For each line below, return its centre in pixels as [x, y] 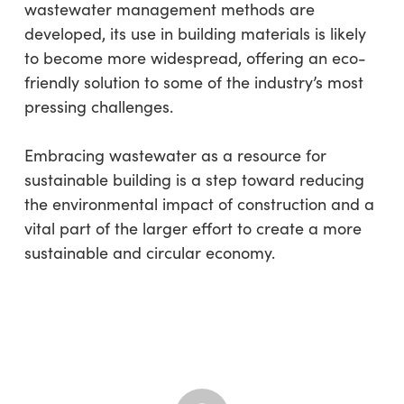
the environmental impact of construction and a [199, 203]
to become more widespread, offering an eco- [195, 57]
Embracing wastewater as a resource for [175, 155]
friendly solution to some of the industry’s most [193, 82]
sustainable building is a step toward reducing [194, 179]
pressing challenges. [98, 106]
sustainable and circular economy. [149, 252]
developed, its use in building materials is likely [195, 33]
